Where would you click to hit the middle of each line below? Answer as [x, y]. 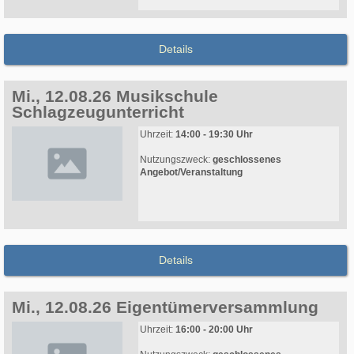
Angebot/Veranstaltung [191, 173]
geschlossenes [247, 160]
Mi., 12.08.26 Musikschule [115, 96]
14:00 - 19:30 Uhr [214, 135]
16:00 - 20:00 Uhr [214, 330]
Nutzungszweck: [176, 160]
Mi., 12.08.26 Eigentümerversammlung [165, 307]
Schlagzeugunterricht [98, 112]
